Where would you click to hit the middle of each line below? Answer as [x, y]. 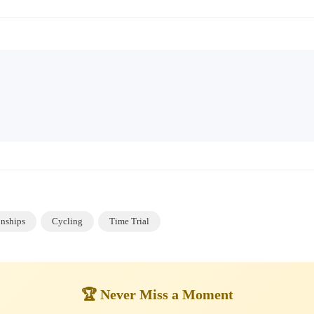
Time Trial [129, 221]
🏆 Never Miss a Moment [157, 295]
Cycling [67, 221]
